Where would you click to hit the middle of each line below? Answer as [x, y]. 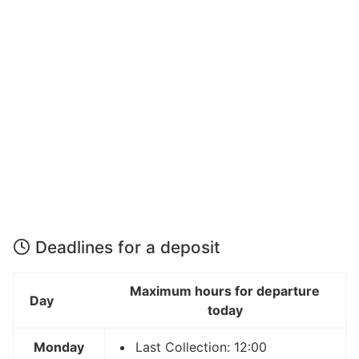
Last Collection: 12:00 [201, 347]
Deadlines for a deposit [128, 247]
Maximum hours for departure [225, 290]
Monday [59, 347]
